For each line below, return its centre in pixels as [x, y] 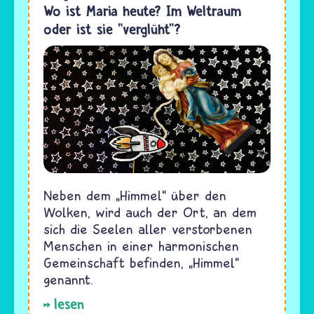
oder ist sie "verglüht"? [112, 29]
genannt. [68, 280]
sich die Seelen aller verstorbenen [148, 229]
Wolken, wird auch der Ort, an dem [150, 212]
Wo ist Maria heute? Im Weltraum [142, 11]
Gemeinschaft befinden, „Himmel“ [141, 263]
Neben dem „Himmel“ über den [135, 196]
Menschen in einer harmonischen [141, 246]
